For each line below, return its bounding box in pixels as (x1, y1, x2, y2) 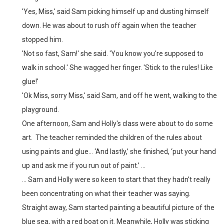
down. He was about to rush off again (22, 21, 141, 29)
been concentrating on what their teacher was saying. (22, 189, 190, 197)
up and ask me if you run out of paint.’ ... (22, 161, 145, 169)
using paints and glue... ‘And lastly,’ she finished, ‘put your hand (22, 147, 216, 155)
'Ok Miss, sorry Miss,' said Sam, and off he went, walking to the (22, 91, 217, 99)
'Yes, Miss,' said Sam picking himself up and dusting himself (22, 7, 209, 15)
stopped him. (22, 35, 63, 43)
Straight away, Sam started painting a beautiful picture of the (22, 203, 214, 211)
